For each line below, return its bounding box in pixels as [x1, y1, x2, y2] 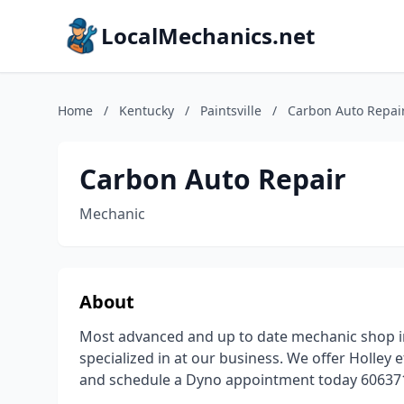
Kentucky [119, 102, 174, 119]
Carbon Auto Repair [79, 161, 346, 197]
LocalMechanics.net [101, 21, 315, 50]
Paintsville [200, 102, 262, 119]
